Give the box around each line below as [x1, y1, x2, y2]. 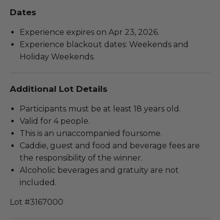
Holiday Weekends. [20, 52, 95, 62]
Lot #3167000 [10, 197, 63, 207]
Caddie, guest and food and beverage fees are [20, 141, 200, 151]
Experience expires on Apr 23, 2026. [20, 27, 159, 37]
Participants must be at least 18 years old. [20, 104, 183, 114]
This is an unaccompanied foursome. [20, 129, 164, 138]
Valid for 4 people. [20, 116, 90, 126]
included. [20, 178, 56, 188]
